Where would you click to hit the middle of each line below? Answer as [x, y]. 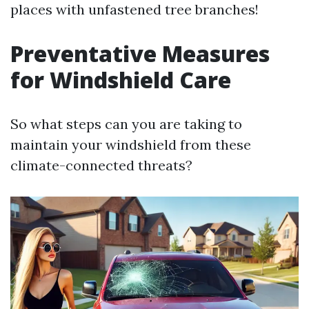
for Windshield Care [121, 80]
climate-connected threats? [101, 165]
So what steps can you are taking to [126, 124]
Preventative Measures [140, 53]
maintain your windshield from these [131, 144]
